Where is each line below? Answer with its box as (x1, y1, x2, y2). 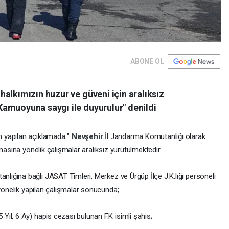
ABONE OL (130, 57, 164, 66)
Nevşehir (72, 132, 105, 142)
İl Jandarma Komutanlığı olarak (105, 132, 205, 142)
